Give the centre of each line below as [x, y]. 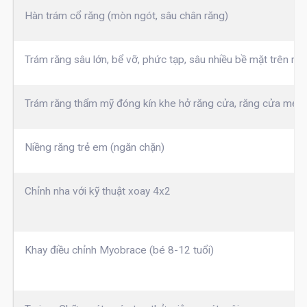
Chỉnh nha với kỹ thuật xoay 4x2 [97, 192]
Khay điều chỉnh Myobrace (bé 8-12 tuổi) [119, 250]
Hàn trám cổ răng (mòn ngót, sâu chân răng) [126, 16]
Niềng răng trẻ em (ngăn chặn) [94, 148]
